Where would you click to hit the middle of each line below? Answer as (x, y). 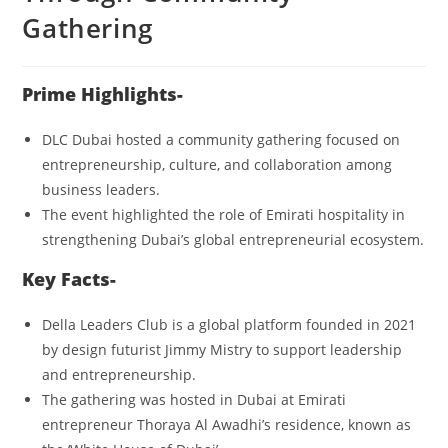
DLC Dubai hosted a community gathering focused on (221, 140)
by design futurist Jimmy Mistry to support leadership (222, 350)
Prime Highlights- (103, 94)
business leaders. (101, 190)
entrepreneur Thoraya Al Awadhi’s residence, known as (227, 425)
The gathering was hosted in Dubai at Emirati (194, 400)
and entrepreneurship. (119, 375)
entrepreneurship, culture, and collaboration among (217, 165)
